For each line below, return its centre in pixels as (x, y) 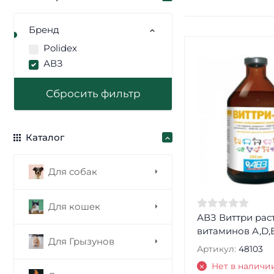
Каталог (45, 137)
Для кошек (74, 206)
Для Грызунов (81, 241)
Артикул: (216, 249)
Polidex (60, 48)
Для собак (73, 171)
